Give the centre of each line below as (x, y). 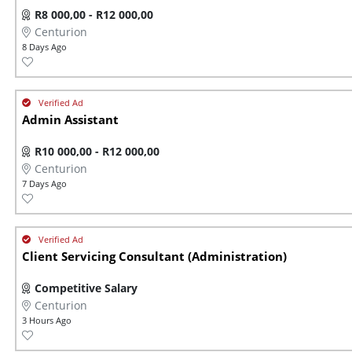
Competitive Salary (86, 288)
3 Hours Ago (47, 321)
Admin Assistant (70, 120)
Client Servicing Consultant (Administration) (154, 257)
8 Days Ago (44, 47)
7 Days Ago (44, 184)
